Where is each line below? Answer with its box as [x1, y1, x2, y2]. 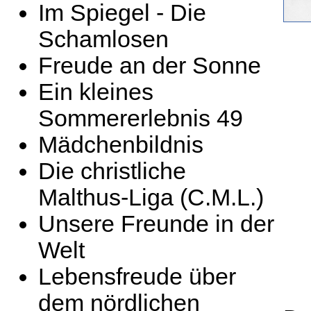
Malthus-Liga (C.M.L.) [38, 185, 264, 210]
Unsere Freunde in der [38, 211, 274, 237]
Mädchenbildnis [38, 132, 203, 158]
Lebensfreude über [38, 264, 236, 289]
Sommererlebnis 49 [38, 106, 243, 131]
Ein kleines [38, 79, 153, 105]
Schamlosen [38, 26, 169, 52]
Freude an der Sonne [38, 53, 261, 78]
